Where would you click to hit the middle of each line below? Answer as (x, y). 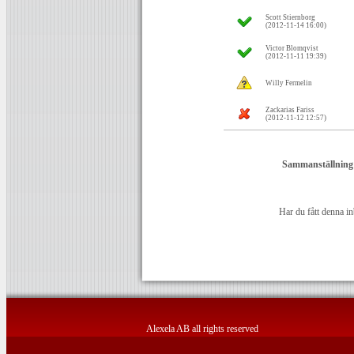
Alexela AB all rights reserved (202, 329)
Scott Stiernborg (290, 17)
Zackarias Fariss (290, 110)
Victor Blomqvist (292, 48)
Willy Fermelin (289, 83)
